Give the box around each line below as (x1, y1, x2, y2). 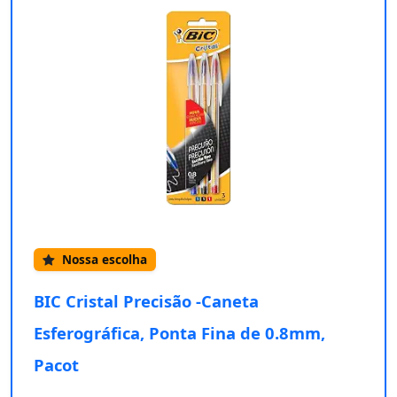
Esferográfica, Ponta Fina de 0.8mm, (34, 321, 325, 344)
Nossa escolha (58, 251, 147, 269)
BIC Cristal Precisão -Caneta (34, 289, 259, 312)
